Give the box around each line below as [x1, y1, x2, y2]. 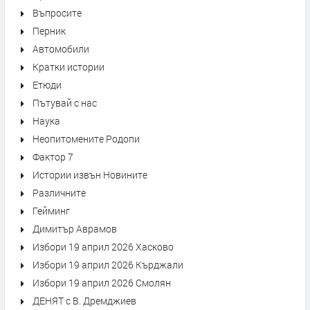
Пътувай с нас [33, 96, 97, 109]
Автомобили [33, 42, 89, 55]
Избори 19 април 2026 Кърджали [33, 258, 183, 271]
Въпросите [33, 6, 82, 19]
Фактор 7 [33, 150, 73, 163]
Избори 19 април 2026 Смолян [33, 276, 171, 289]
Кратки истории [33, 60, 104, 73]
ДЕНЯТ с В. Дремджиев [33, 294, 136, 307]
